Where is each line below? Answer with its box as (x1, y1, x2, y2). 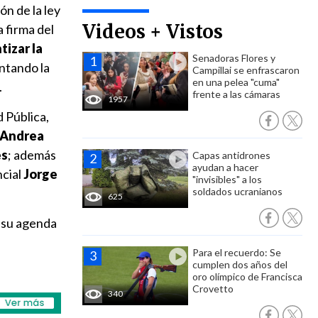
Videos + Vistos (82, 20, 223, 43)
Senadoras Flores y (192, 52, 275, 64)
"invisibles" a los (192, 173, 262, 185)
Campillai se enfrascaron (192, 64, 300, 76)
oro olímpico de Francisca (192, 270, 302, 283)
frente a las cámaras (192, 88, 280, 100)
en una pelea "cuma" (192, 76, 280, 88)
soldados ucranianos (192, 185, 283, 197)
